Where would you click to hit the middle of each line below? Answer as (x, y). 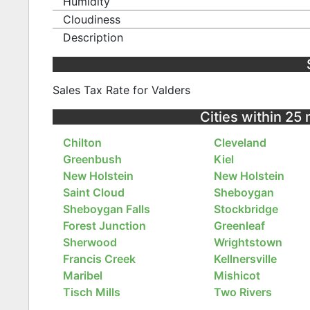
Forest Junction (104, 226)
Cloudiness (91, 19)
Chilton (82, 143)
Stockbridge (246, 209)
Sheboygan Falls (106, 209)
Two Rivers (243, 292)
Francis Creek (99, 259)
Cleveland (240, 143)
